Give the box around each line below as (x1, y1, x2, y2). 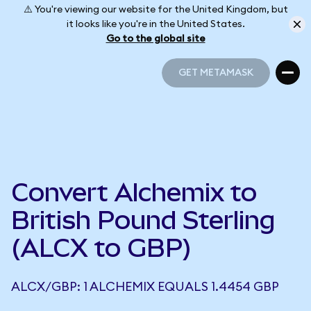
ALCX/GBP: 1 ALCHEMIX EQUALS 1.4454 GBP (11, 280, 279, 293)
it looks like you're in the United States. (66, 19, 245, 29)
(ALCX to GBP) (11, 233, 192, 262)
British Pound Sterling (11, 205, 275, 235)
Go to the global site (106, 33, 205, 44)
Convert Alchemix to (11, 178, 257, 207)
